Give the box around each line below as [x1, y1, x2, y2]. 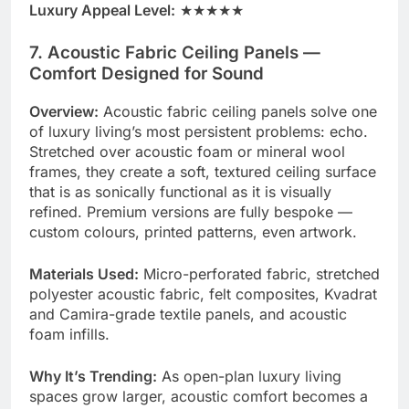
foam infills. [29, 324, 110, 343]
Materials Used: [29, 264, 139, 283]
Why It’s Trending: [29, 366, 157, 385]
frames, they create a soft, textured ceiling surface [29, 162, 376, 181]
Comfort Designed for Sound [29, 63, 264, 85]
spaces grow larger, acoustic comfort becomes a [29, 386, 368, 405]
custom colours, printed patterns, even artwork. [29, 222, 357, 241]
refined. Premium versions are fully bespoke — [29, 202, 352, 221]
